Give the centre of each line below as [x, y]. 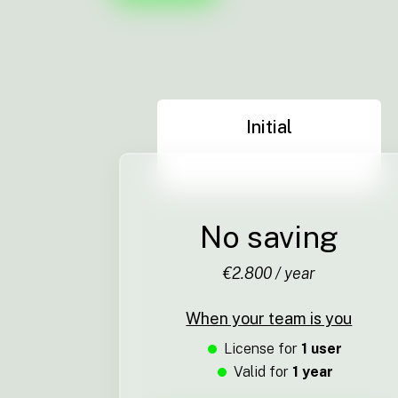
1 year [312, 372]
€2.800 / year [269, 274]
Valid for [263, 372]
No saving [269, 238]
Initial [269, 127]
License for [263, 349]
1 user [322, 349]
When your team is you [269, 319]
